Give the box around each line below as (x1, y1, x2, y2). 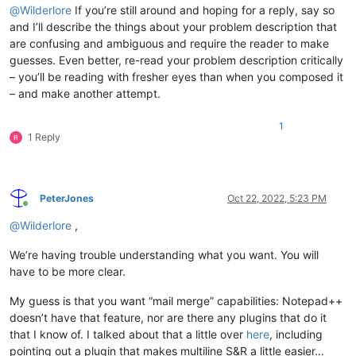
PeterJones (40, 192, 94, 204)
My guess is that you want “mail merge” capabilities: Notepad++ (10, 293, 342, 308)
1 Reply (28, 130, 60, 143)
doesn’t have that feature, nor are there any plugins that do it (10, 310, 327, 324)
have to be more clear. (10, 264, 126, 278)
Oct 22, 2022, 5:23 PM (227, 192, 327, 204)
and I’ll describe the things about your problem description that (10, 19, 337, 33)
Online (25, 203, 53, 216)
